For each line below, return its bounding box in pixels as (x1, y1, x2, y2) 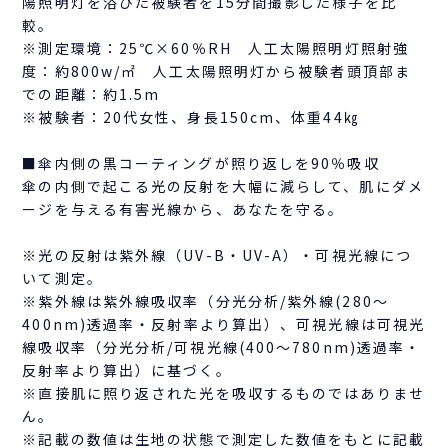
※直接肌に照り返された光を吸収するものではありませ (22, 383, 425, 404)
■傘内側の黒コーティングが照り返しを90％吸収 (22, 153, 380, 174)
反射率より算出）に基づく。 (22, 360, 232, 381)
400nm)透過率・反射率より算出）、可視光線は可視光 (22, 314, 426, 335)
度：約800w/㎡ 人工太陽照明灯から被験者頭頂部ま (22, 61, 411, 82)
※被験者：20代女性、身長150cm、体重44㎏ (22, 107, 360, 128)
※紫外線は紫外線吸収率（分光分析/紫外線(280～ (22, 291, 389, 312)
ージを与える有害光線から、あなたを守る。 (22, 199, 345, 220)
